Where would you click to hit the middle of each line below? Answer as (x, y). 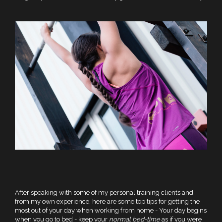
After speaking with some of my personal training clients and (104, 192)
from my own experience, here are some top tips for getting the (107, 201)
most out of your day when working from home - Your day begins (111, 210)
